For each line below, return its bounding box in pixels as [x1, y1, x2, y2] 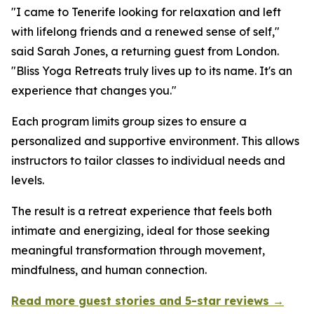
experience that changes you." [11, 83, 177, 97]
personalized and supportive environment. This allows [11, 134, 299, 148]
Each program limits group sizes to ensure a [11, 114, 247, 128]
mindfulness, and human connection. [11, 263, 207, 277]
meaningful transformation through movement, [11, 243, 265, 257]
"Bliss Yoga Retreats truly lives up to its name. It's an [11, 64, 292, 78]
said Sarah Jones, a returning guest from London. [11, 44, 279, 58]
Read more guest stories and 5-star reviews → [11, 294, 284, 308]
